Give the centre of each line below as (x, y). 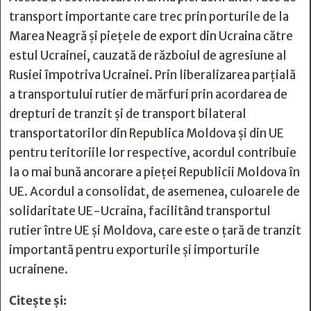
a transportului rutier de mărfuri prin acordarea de (148, 94)
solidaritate (42, 211)
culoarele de (265, 192)
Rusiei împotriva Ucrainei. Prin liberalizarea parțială (152, 75)
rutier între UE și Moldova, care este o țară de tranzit (155, 230)
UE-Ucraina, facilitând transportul (173, 211)
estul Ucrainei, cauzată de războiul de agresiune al (148, 56)
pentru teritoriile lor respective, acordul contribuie (153, 153)
